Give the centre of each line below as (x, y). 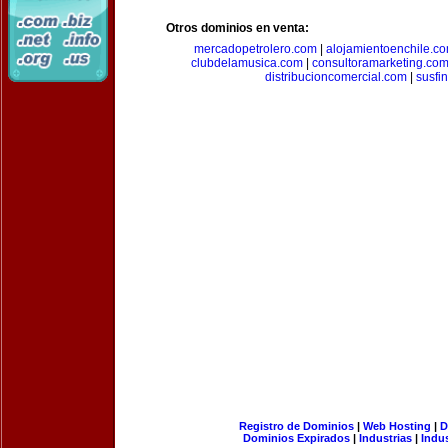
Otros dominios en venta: (237, 28)
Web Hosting (396, 426)
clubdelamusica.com (247, 63)
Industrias (385, 438)
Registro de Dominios (296, 426)
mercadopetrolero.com (255, 49)
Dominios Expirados (296, 438)
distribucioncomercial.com (336, 77)
